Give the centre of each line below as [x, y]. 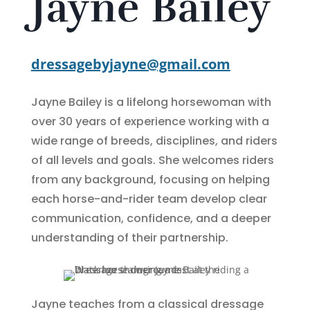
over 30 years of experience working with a [150, 121]
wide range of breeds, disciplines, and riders [154, 140]
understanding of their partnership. [129, 237]
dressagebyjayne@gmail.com [130, 64]
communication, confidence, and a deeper [151, 218]
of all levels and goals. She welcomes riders [152, 160]
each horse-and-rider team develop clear [149, 199]
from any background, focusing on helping [150, 179]
